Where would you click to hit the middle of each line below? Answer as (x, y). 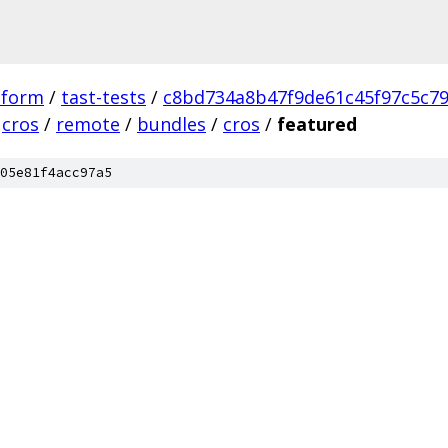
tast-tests (103, 97)
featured (317, 124)
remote (88, 124)
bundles (171, 124)
